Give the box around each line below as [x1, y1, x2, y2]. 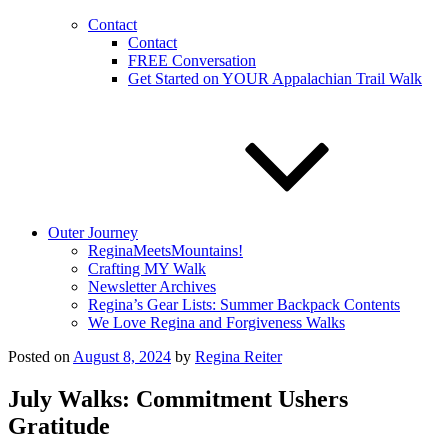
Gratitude [8, 412, 110, 439]
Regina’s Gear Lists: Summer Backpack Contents [88, 296, 400, 313]
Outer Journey [48, 224, 138, 241]
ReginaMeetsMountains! [88, 242, 243, 259]
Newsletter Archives [88, 278, 216, 295]
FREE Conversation [128, 52, 256, 69]
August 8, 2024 [73, 348, 171, 365]
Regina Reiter [195, 348, 282, 365]
